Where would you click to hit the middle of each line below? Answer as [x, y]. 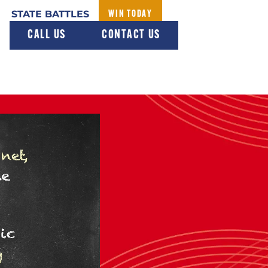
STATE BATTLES [51, 14]
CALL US [47, 36]
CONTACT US [131, 36]
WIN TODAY [130, 14]
